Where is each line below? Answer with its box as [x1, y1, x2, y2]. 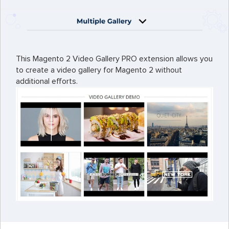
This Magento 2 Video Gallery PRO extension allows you [16, 53, 213, 64]
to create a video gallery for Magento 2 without [16, 64, 182, 75]
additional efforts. [16, 76, 78, 86]
